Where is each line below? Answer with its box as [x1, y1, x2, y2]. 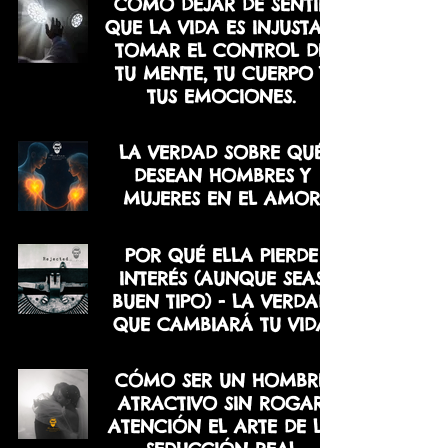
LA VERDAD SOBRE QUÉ [118, 141, 324, 164]
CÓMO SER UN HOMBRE [114, 369, 328, 392]
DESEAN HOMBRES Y [133, 164, 309, 187]
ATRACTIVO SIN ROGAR [118, 392, 324, 415]
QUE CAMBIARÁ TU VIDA [113, 313, 329, 336]
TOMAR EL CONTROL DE [114, 39, 328, 62]
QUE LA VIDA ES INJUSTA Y [105, 16, 337, 39]
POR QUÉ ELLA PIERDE [124, 244, 318, 267]
